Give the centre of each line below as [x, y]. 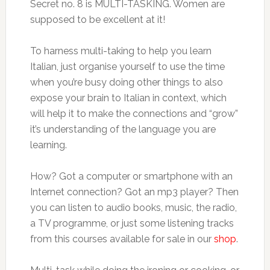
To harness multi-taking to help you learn [121, 51]
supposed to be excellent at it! [97, 20]
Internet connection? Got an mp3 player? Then [134, 192]
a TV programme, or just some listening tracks [132, 223]
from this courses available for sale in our [122, 239]
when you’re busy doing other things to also [126, 82]
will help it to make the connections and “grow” [134, 114]
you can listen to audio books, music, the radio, [133, 208]
